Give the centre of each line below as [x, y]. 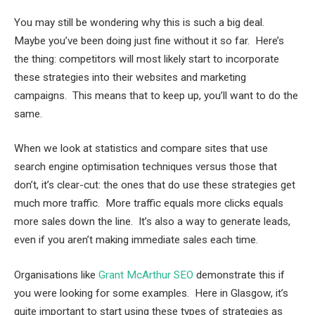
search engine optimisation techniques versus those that [146, 167]
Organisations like [56, 275]
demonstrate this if [239, 275]
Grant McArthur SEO [146, 275]
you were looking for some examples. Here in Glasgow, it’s [151, 294]
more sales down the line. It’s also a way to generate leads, [152, 222]
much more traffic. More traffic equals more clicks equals [149, 204]
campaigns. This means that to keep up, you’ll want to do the [156, 95]
